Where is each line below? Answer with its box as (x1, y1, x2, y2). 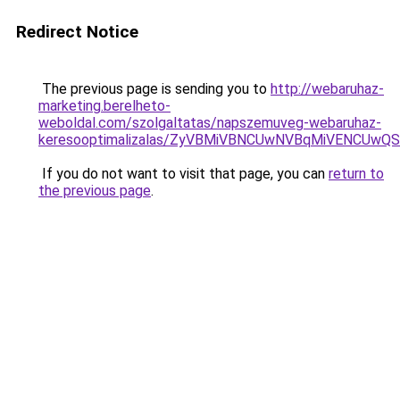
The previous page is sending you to (38, 80, 271, 97)
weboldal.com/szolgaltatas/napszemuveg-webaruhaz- (38, 114, 381, 131)
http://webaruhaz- (271, 80, 384, 97)
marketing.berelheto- (38, 97, 171, 114)
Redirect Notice (16, 21, 138, 42)
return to (329, 165, 384, 182)
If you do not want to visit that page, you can (38, 165, 329, 182)
